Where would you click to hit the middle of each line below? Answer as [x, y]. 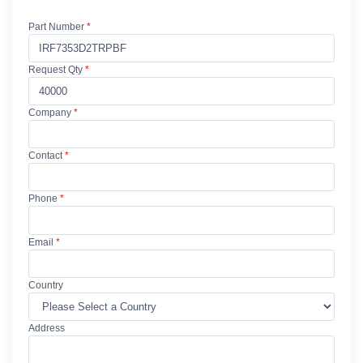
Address [47, 328]
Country [46, 285]
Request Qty [56, 70]
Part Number [56, 27]
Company [50, 113]
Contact [45, 156]
